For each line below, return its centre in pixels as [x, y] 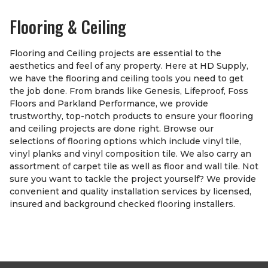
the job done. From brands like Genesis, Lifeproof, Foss [129, 91]
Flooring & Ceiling [68, 27]
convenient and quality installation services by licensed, [130, 192]
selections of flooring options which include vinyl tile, [125, 141]
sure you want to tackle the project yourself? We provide [133, 179]
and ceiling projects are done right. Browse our [112, 129]
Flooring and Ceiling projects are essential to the [115, 54]
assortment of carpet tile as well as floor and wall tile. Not [134, 167]
